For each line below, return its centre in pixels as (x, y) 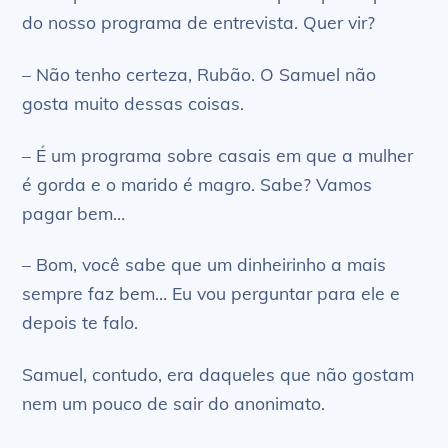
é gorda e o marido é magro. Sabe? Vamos (197, 183)
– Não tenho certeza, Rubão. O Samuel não (199, 73)
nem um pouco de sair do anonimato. (174, 403)
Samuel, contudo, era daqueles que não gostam (218, 374)
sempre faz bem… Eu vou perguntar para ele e (211, 293)
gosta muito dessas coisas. (133, 102)
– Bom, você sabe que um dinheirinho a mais (204, 264)
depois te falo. (80, 322)
